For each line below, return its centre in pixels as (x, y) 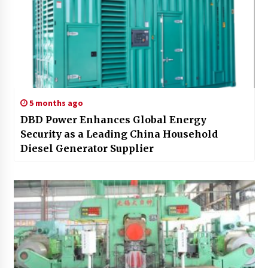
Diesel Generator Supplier (87, 149)
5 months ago (55, 103)
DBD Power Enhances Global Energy (113, 120)
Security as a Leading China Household (119, 134)
